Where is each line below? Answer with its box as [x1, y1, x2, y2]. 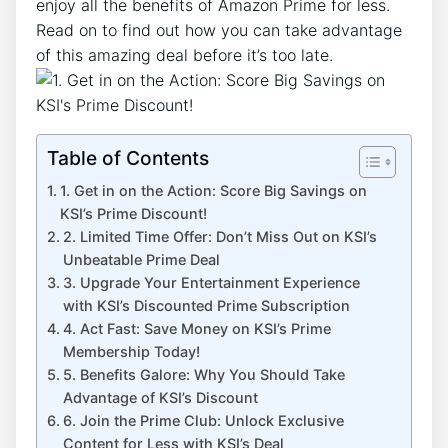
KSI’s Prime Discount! [59, 205, 207, 222]
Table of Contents [47, 146, 209, 170]
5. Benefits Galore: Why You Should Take [62, 366, 345, 383]
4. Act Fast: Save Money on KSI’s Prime [62, 320, 331, 337]
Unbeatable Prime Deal [62, 251, 220, 268]
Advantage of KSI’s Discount [62, 389, 258, 406]
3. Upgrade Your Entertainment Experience [62, 274, 360, 291]
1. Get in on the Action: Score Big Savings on [59, 182, 367, 199]
